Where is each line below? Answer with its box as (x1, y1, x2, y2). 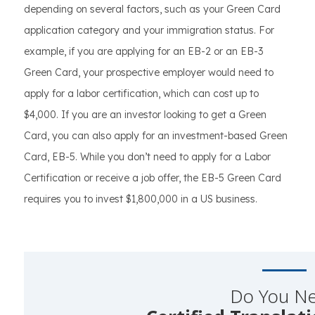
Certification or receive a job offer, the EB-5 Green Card (24, 172, 281, 184)
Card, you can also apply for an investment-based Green (24, 129, 288, 142)
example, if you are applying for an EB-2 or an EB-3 (24, 45, 263, 58)
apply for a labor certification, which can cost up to (24, 87, 259, 100)
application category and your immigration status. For (24, 24, 274, 37)
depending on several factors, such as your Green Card (24, 3, 281, 15)
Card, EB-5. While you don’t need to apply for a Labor (24, 150, 271, 163)
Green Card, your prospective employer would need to (24, 66, 274, 79)
